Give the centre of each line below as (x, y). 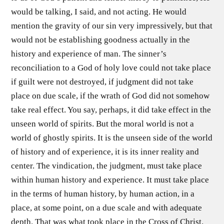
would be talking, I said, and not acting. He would (99, 11)
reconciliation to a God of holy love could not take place (111, 67)
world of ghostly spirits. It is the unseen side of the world (112, 137)
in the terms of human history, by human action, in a (103, 193)
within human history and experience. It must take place (110, 179)
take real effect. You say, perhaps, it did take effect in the (111, 109)
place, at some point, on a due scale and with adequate (107, 207)
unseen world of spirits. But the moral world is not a (103, 123)
